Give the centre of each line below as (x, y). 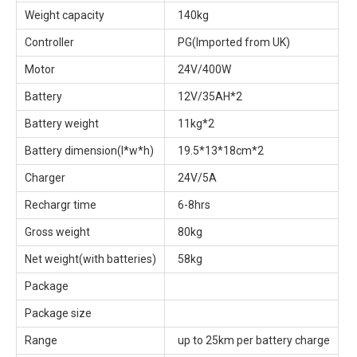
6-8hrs (192, 205)
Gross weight (57, 232)
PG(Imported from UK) (231, 42)
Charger (45, 178)
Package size (58, 313)
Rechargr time (61, 205)
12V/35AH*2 (208, 96)
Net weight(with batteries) (90, 259)
